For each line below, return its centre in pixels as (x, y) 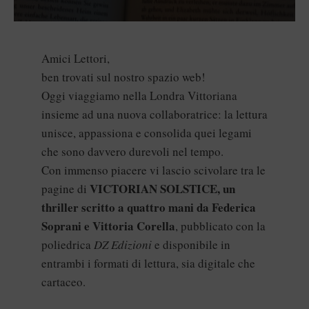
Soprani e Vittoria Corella (108, 226)
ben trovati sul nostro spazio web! (123, 77)
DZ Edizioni (124, 245)
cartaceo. (63, 282)
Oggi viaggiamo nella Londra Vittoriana (139, 96)
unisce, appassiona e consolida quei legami (147, 133)
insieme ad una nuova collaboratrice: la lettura (154, 114)
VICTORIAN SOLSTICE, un (161, 189)
